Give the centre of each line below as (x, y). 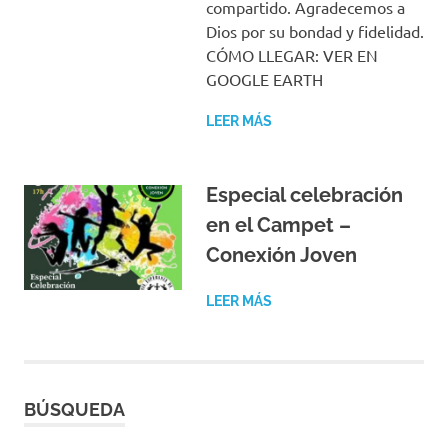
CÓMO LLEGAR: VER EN (291, 54)
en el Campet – (278, 224)
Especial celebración (304, 194)
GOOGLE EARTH (264, 78)
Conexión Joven (281, 254)
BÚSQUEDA (74, 409)
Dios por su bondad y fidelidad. (314, 30)
